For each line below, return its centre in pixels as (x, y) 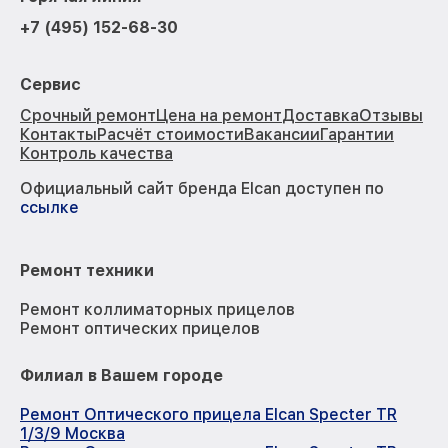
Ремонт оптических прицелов (140, 328)
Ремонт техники (87, 270)
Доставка (320, 115)
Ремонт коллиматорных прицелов (157, 309)
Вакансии (282, 134)
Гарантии (357, 134)
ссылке (49, 207)
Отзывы (391, 115)
